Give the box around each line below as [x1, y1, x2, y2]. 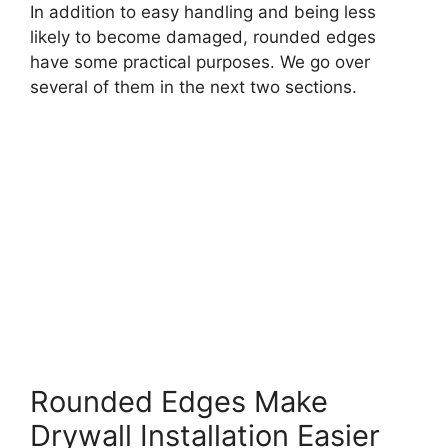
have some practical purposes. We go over [30, 51, 370, 72]
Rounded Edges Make [30, 384, 328, 420]
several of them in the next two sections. [30, 76, 357, 97]
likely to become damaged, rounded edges [30, 26, 376, 47]
